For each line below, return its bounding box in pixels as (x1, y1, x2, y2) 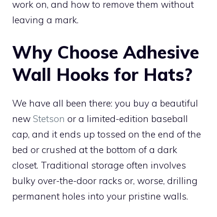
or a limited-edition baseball (65, 113, 188, 124)
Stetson (33, 113, 65, 124)
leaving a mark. (12, 14, 78, 26)
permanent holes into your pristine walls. (12, 190, 188, 202)
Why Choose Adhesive (12, 41, 199, 63)
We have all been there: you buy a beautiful (12, 97, 198, 109)
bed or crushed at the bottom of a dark (12, 144, 177, 155)
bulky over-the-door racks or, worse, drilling (12, 175, 198, 186)
